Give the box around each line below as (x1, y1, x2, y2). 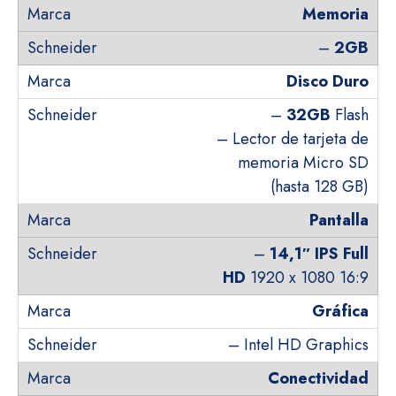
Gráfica (312, 300, 369, 323)
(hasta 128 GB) (270, 175, 369, 198)
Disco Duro (286, 70, 369, 93)
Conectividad (268, 367, 369, 390)
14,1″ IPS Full (270, 242, 369, 265)
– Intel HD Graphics (228, 333, 369, 356)
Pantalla (309, 209, 369, 232)
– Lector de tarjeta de (217, 127, 369, 150)
